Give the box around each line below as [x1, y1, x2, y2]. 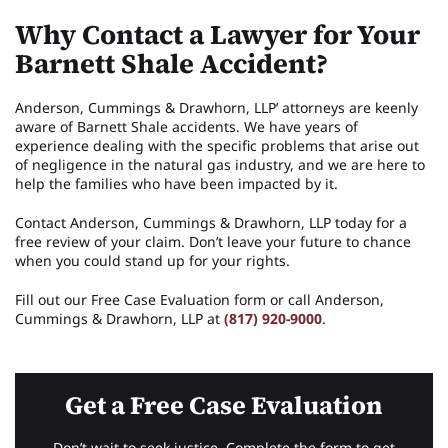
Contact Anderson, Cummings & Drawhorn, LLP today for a [15, 212, 407, 232]
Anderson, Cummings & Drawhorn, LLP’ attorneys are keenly [15, 97, 418, 117]
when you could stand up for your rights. [15, 250, 290, 270]
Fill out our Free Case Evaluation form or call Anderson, [15, 289, 384, 309]
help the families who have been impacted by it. [15, 173, 338, 193]
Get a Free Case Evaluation [65, 387, 383, 422]
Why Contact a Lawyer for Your [15, 15, 420, 53]
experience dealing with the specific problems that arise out [15, 135, 419, 155]
